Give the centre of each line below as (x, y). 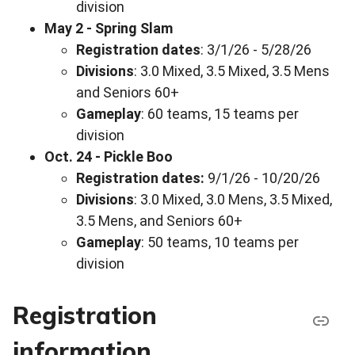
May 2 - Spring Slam (109, 28)
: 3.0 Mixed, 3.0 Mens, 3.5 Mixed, (233, 199)
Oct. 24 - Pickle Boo (109, 156)
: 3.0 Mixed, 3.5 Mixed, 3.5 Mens (232, 71)
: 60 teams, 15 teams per (220, 113)
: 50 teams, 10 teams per (220, 242)
